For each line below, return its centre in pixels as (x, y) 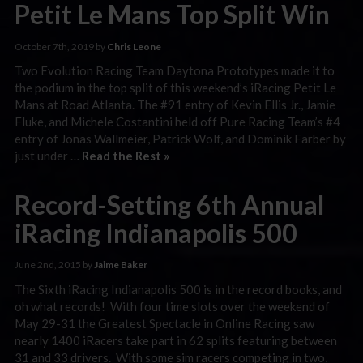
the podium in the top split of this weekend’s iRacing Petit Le (175, 88)
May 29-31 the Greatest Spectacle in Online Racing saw (164, 323)
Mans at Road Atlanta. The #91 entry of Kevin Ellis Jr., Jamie (175, 105)
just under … (48, 156)
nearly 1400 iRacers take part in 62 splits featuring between (176, 340)
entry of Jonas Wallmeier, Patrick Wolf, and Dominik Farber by (180, 139)
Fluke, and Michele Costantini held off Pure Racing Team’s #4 (177, 122)
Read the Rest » (126, 156)
